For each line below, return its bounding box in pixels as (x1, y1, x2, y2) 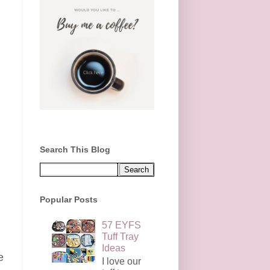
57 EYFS (102, 219, 142, 230)
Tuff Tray (102, 231, 139, 242)
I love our (102, 256, 142, 266)
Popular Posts (40, 194, 98, 204)
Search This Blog (40, 144, 110, 154)
